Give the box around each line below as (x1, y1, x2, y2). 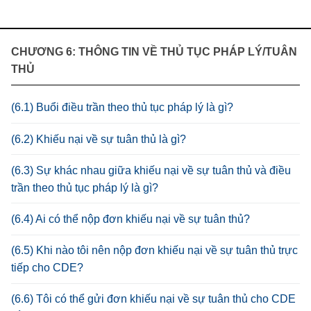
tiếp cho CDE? (11, 262, 83, 274)
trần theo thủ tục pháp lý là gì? (11, 181, 158, 194)
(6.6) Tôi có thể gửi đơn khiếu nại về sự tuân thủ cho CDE (11, 293, 296, 305)
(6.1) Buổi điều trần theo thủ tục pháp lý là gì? (11, 101, 233, 114)
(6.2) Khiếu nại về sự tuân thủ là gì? (11, 133, 186, 145)
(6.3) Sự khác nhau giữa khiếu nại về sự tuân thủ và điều (11, 164, 291, 176)
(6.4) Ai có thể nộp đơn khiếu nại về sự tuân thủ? (11, 212, 250, 225)
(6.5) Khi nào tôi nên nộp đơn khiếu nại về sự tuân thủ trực (11, 244, 298, 257)
